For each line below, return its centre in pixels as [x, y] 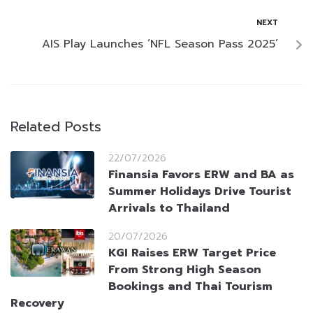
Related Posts [56, 127]
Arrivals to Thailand [169, 209]
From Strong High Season [185, 270]
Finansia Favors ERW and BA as [201, 175]
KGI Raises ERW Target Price [192, 253]
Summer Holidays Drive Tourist [200, 192]
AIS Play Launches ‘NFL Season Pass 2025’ [160, 44]
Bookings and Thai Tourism [190, 287]
